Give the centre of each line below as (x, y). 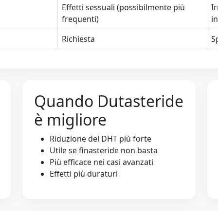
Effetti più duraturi (84, 174)
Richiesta (78, 39)
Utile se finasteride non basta (104, 150)
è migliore (70, 119)
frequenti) (80, 19)
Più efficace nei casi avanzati (101, 162)
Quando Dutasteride (109, 101)
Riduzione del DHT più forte (100, 139)
